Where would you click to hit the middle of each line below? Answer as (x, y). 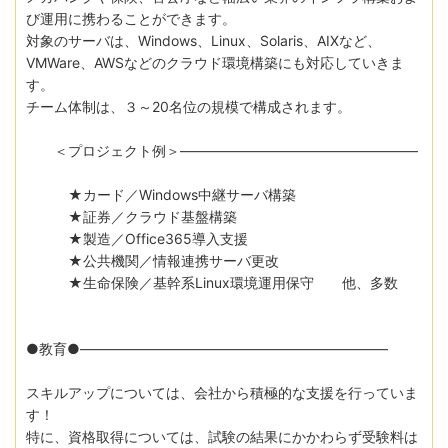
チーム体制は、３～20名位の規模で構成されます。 (188, 106)
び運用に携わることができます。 (131, 18)
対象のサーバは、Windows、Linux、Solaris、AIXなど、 (203, 40)
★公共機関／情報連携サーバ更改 (152, 260)
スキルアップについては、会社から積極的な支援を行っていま (222, 392)
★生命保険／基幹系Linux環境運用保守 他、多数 (212, 282)
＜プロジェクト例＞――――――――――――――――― (222, 150)
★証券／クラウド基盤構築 (131, 216)
